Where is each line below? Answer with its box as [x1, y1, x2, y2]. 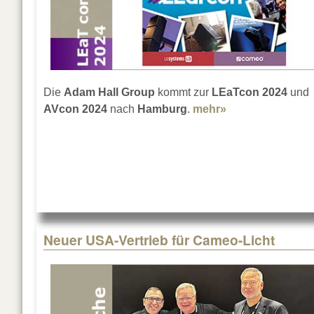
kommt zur [155, 86, 209, 99]
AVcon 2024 [43, 103, 107, 116]
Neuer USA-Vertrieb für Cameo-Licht [43, 230, 275, 250]
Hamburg [137, 103, 187, 116]
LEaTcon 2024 [209, 86, 287, 99]
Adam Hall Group [64, 86, 155, 99]
